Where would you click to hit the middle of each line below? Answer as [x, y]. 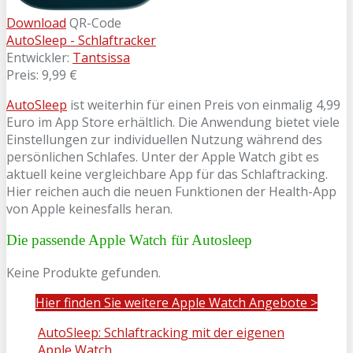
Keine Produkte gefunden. [84, 273]
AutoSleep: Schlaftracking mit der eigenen [161, 333]
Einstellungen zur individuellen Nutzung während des [164, 139]
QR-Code [95, 22]
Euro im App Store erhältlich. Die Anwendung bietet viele [173, 122]
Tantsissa [101, 57]
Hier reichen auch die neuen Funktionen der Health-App [171, 191]
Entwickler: [39, 57]
